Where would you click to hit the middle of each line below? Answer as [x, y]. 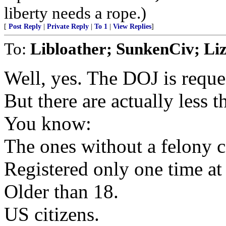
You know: [48, 123]
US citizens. [52, 214]
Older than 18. [61, 191]
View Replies [132, 26]
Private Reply [68, 26]
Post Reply [25, 26]
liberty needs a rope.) [75, 13]
